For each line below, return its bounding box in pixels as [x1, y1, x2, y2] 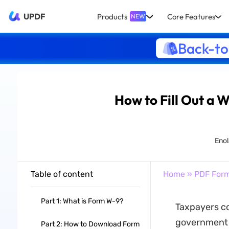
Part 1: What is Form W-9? [40, 197, 123, 205]
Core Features [167, 11, 215, 21]
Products [97, 11, 128, 21]
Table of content [30, 169, 93, 179]
